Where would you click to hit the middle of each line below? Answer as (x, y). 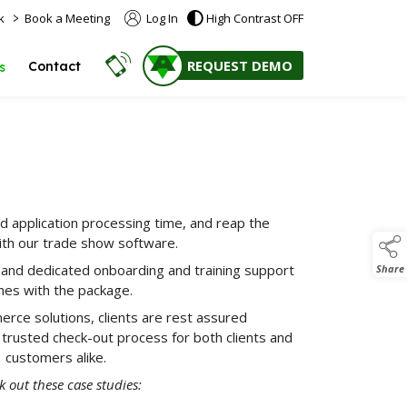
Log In (161, 18)
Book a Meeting (67, 18)
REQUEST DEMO (240, 65)
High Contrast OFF (255, 18)
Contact (55, 66)
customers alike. (55, 357)
